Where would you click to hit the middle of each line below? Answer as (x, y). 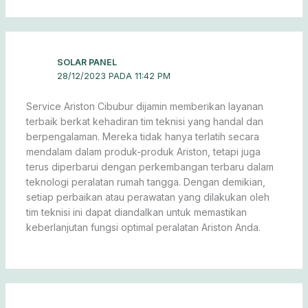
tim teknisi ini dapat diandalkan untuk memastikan (136, 212)
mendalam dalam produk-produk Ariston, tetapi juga (143, 151)
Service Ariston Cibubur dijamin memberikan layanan (144, 106)
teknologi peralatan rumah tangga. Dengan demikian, (145, 181)
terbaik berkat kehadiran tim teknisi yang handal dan (144, 121)
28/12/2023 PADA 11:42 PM (114, 76)
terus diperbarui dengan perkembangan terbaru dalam (150, 166)
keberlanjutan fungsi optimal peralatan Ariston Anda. (143, 227)
